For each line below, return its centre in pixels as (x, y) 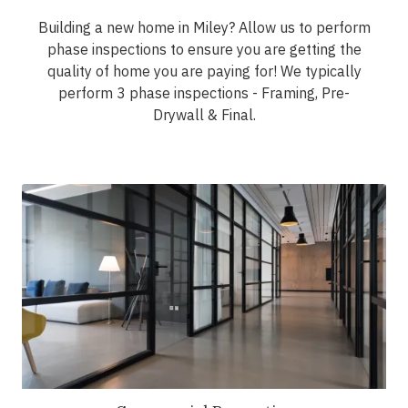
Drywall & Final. (204, 115)
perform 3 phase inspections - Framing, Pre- (204, 93)
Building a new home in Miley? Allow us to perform (204, 28)
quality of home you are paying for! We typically (204, 71)
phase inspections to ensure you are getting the (204, 50)
